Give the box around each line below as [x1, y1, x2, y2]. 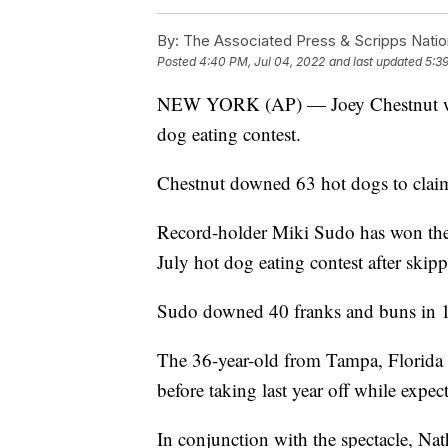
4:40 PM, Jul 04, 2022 [199, 53, 325, 69]
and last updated [329, 53, 422, 69]
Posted [157, 53, 199, 69]
